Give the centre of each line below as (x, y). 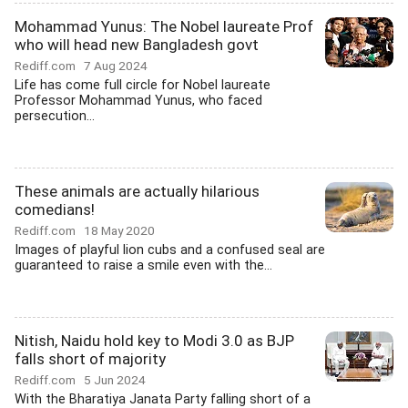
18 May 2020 (119, 230)
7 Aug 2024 (116, 66)
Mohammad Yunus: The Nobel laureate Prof (164, 26)
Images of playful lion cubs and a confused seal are (170, 250)
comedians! (55, 209)
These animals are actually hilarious (137, 191)
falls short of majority (90, 359)
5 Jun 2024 (115, 380)
